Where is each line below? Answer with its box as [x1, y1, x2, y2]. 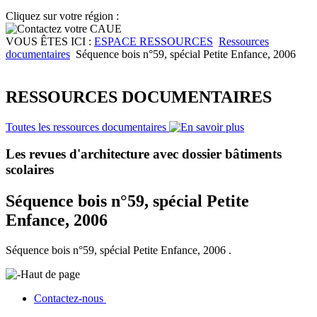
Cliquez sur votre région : [6, 9, 119, 22]
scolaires [6, 162, 54, 178]
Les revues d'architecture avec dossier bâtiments [6, 146, 282, 162]
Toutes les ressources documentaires [6, 120, 169, 133]
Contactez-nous [34, 292, 106, 305]
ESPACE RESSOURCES [94, 35, 213, 47]
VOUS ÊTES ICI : [6, 35, 94, 47]
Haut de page [21, 268, 80, 281]
